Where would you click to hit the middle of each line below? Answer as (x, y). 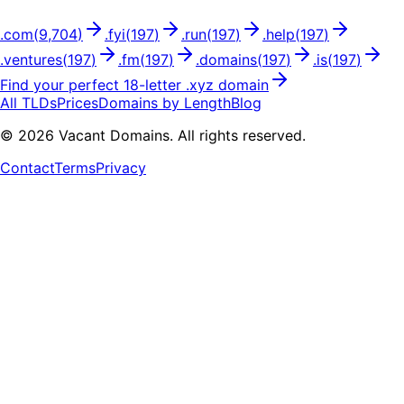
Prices (78, 103)
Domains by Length (165, 103)
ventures (33, 60)
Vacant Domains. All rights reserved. (180, 136)
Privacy (121, 168)
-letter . (164, 85)
